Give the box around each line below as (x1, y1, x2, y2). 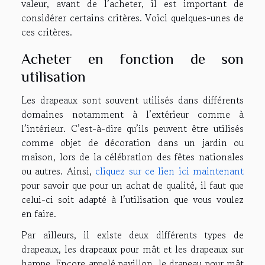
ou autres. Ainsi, (21, 163, 96, 178)
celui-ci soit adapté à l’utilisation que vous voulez (21, 192, 244, 206)
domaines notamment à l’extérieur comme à (21, 106, 244, 121)
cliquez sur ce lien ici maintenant (95, 163, 244, 178)
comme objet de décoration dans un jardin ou (21, 135, 244, 150)
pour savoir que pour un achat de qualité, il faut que (21, 177, 244, 192)
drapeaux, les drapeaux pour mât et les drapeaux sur (21, 241, 244, 256)
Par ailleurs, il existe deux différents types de (21, 227, 244, 242)
